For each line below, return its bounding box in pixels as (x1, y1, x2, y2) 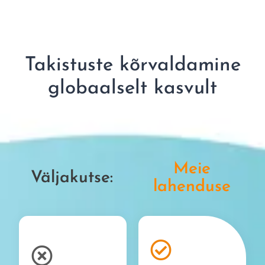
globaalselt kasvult (48, 79, 217, 99)
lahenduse (153, 178, 231, 195)
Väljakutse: (30, 169, 113, 186)
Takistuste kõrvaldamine (24, 56, 241, 76)
